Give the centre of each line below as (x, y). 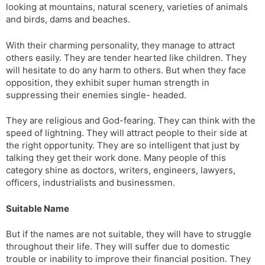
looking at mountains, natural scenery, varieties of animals (127, 7)
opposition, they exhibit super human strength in (108, 82)
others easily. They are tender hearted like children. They (126, 57)
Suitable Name (38, 208)
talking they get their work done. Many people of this (116, 158)
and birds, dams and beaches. (68, 20)
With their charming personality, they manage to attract (120, 45)
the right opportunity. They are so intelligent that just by (123, 146)
